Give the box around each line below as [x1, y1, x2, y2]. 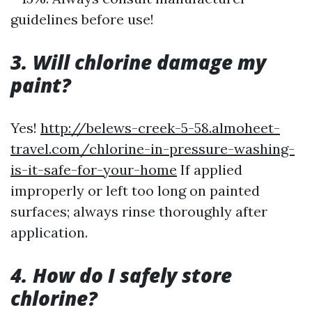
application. [10, 224, 88, 241]
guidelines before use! [10, 10, 154, 28]
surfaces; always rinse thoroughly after [10, 203, 267, 220]
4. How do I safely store [10, 262, 232, 288]
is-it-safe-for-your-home [10, 161, 177, 178]
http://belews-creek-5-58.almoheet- [40, 119, 280, 136]
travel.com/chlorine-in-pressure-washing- [10, 140, 295, 157]
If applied [177, 161, 242, 178]
